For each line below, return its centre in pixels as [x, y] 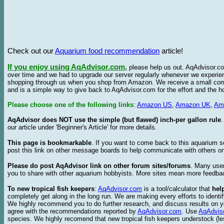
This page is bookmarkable [49, 143]
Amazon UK [193, 105]
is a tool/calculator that [177, 189]
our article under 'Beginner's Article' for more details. [82, 127]
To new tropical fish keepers [51, 189]
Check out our [31, 51]
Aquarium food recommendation [107, 51]
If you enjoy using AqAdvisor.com [66, 67]
